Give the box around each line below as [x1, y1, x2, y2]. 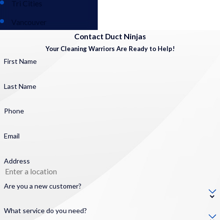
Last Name [3, 82, 36, 90]
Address [3, 156, 30, 165]
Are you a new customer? [3, 181, 82, 190]
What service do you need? [3, 206, 87, 215]
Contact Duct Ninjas [74, 31, 146, 41]
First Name [3, 56, 37, 65]
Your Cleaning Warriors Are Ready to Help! [45, 44, 175, 53]
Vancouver [11, 18, 47, 27]
